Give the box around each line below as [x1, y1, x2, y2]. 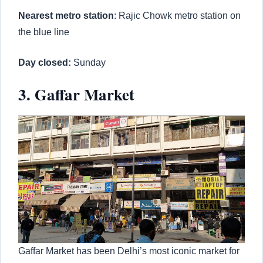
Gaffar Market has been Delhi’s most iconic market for [18, 245, 240, 256]
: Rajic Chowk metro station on [114, 10, 241, 21]
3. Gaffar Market [18, 82, 134, 106]
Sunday [71, 57, 106, 68]
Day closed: [18, 57, 71, 68]
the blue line [18, 26, 69, 37]
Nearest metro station [18, 10, 114, 21]
